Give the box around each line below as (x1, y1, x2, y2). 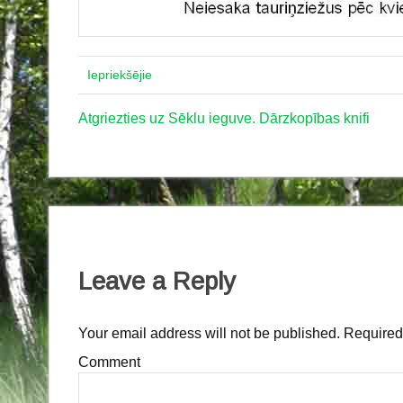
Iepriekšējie (86, 67, 152, 83)
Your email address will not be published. (77, 325, 340, 341)
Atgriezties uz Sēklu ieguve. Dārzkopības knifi (77, 111, 370, 127)
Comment (77, 354, 140, 370)
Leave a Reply (77, 267, 236, 296)
